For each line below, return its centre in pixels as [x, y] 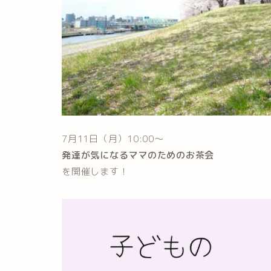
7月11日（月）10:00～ [113, 139]
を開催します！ [95, 171]
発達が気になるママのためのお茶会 [138, 155]
